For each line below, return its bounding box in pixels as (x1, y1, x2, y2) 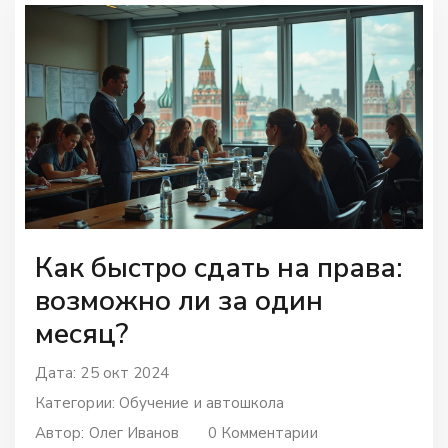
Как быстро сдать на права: (35, 248, 403, 287)
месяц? (35, 314, 128, 353)
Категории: (35, 392, 119, 413)
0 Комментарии (207, 422, 318, 443)
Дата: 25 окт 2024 (35, 362, 170, 383)
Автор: (35, 422, 89, 443)
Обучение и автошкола (118, 392, 285, 413)
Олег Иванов (88, 422, 180, 443)
